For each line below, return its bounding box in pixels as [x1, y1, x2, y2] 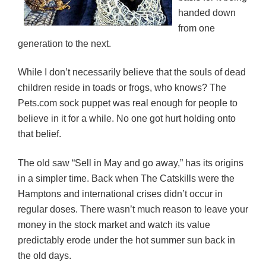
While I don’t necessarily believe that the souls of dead [18, 67, 246, 78]
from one [178, 23, 215, 33]
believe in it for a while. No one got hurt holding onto [18, 113, 236, 124]
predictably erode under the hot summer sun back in [18, 235, 235, 245]
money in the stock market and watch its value [18, 219, 210, 230]
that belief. [18, 129, 61, 140]
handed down [178, 7, 236, 18]
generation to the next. [18, 38, 111, 49]
